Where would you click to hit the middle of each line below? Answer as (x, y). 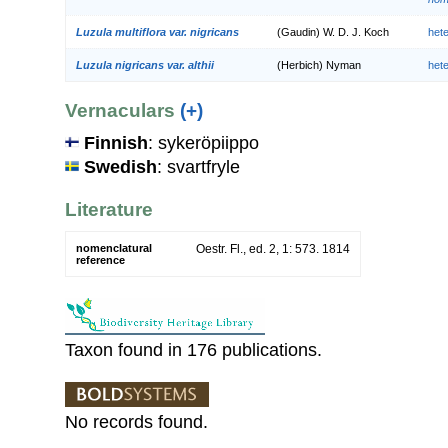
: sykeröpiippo (203, 142)
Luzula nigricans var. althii (145, 64)
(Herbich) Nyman (319, 64)
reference (100, 260)
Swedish (120, 166)
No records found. (136, 422)
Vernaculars (122, 111)
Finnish (116, 142)
